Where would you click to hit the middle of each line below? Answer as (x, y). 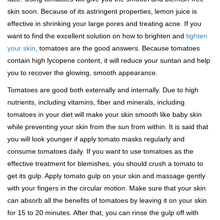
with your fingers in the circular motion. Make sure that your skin (107, 188)
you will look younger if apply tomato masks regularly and (96, 139)
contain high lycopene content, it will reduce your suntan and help (109, 60)
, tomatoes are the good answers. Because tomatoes (118, 48)
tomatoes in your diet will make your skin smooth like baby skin (105, 114)
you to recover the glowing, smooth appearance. (82, 72)
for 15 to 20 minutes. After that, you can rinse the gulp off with (103, 212)
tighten (197, 36)
